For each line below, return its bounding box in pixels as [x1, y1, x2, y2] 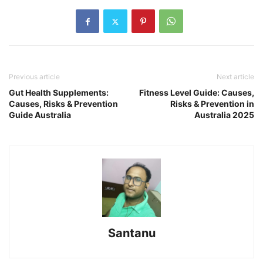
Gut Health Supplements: [9, 87, 109, 98]
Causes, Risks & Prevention [9, 99, 118, 109]
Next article [217, 72, 254, 82]
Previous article [9, 72, 60, 82]
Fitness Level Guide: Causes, [139, 87, 254, 98]
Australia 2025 [194, 110, 254, 120]
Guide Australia [9, 110, 71, 120]
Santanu [107, 226, 156, 241]
